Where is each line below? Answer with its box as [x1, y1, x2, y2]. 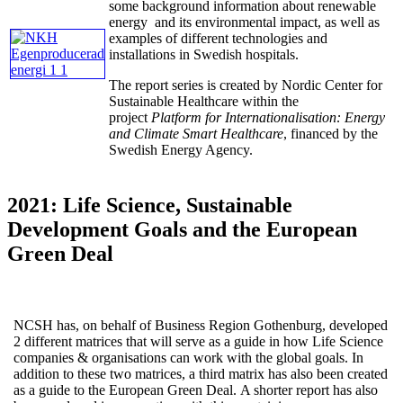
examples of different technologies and [109, 30, 327, 46]
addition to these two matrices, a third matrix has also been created [13, 365, 388, 381]
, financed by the [283, 125, 378, 141]
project [109, 109, 148, 125]
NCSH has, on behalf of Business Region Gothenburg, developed [13, 317, 388, 333]
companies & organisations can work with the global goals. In [13, 349, 363, 365]
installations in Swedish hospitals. [109, 46, 302, 62]
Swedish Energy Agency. [109, 141, 253, 157]
